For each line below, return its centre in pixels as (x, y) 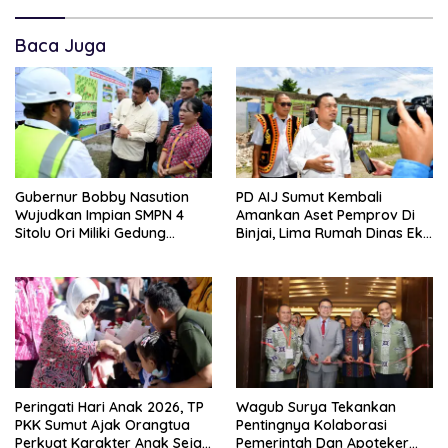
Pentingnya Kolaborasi (311, 424)
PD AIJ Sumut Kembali (309, 197)
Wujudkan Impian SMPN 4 (99, 215)
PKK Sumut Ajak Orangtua (102, 424)
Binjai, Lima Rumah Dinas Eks (333, 233)
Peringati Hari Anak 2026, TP (109, 406)
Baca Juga (60, 46)
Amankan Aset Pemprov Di (325, 215)
